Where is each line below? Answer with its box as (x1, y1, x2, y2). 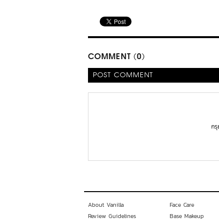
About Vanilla (88, 200, 124, 209)
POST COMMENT (93, 72, 153, 79)
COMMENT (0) (88, 53, 146, 61)
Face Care (169, 200, 194, 209)
